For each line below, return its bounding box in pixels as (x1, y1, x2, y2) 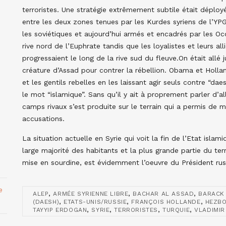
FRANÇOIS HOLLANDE (131, 198, 201, 205)
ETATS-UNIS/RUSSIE (64, 198, 127, 205)
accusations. (22, 114, 65, 123)
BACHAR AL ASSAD (133, 190, 194, 197)
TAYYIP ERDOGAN (33, 206, 87, 213)
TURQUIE (162, 206, 190, 213)
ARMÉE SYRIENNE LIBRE (53, 190, 129, 197)
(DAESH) (33, 198, 60, 205)
